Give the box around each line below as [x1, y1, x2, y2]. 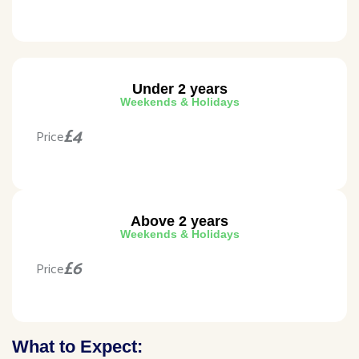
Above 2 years [131, 213, 228, 230]
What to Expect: [12, 337, 143, 357]
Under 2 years [131, 81, 228, 98]
